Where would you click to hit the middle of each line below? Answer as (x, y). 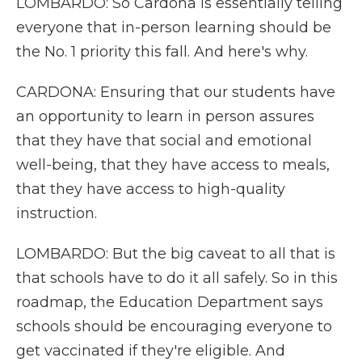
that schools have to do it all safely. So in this (177, 278)
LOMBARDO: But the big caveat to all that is (176, 254)
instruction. (57, 213)
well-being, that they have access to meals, (173, 165)
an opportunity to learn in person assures (165, 116)
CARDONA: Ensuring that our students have (176, 92)
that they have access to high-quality (151, 189)
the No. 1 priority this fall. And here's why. (162, 52)
